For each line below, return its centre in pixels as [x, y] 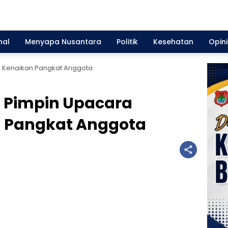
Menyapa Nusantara [63, 41]
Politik [127, 41]
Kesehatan [173, 41]
